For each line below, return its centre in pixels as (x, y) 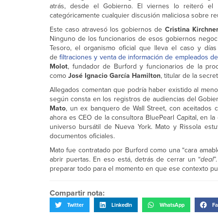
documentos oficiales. (82, 136)
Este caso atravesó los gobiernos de (107, 29)
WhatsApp (172, 205)
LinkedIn (122, 205)
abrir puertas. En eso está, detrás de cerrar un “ (125, 159)
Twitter (75, 205)
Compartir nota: (77, 193)
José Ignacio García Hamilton (114, 76)
